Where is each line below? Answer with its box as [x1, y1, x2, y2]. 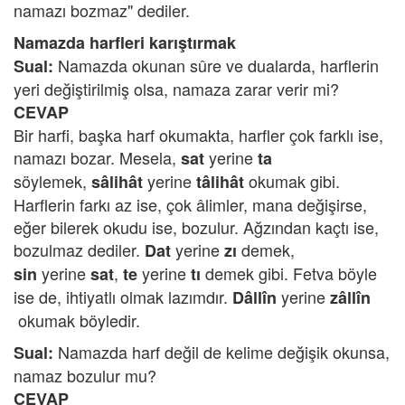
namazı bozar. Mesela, [14, 146, 181, 169]
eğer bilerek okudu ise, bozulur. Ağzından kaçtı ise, [14, 215, 379, 239]
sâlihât [91, 170, 143, 193]
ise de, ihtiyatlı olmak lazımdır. [14, 285, 232, 308]
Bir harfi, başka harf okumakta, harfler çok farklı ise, [14, 123, 383, 146]
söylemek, [14, 169, 91, 193]
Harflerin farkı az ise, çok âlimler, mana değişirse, [14, 193, 367, 216]
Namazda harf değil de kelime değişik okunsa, [58, 340, 390, 363]
